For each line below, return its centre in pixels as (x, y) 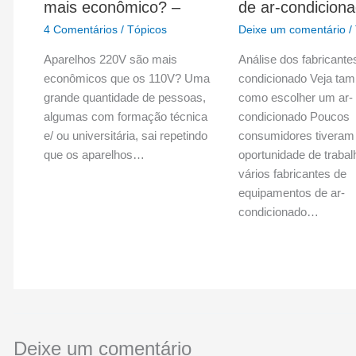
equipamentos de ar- (291, 192)
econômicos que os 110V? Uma (126, 78)
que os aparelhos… (94, 154)
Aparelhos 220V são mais (110, 59)
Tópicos (147, 29)
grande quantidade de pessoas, (124, 97)
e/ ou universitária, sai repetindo (125, 135)
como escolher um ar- (295, 97)
